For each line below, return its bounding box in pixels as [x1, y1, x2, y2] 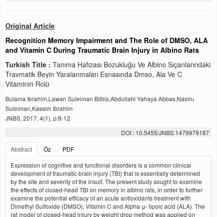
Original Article [5, 21, 55, 31]
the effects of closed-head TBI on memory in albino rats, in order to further [11, 186, 202, 194]
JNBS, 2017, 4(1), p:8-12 [5, 114, 70, 122]
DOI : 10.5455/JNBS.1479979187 [121, 128, 209, 137]
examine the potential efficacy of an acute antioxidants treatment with [11, 194, 191, 202]
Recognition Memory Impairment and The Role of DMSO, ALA [5, 35, 208, 45]
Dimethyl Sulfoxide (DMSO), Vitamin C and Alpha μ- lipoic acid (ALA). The [11, 202, 205, 210]
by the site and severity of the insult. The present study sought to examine [11, 177, 202, 186]
